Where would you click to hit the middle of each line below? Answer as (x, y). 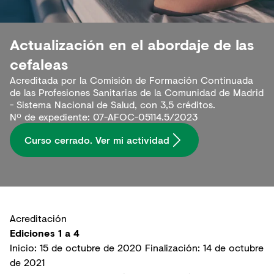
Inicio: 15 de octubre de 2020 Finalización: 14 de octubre (137, 248)
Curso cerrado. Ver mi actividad (97, 140)
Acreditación (38, 218)
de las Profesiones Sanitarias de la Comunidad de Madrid (137, 92)
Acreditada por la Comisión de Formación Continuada (131, 80)
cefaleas (39, 64)
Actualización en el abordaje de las (132, 45)
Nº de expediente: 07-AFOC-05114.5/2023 (104, 117)
